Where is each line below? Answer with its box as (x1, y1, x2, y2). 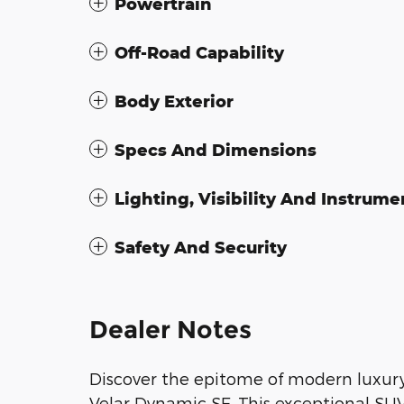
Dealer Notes (89, 314, 252, 344)
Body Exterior (115, 90, 234, 111)
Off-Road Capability (115, 41, 284, 62)
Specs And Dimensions (115, 139, 317, 160)
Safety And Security (115, 236, 287, 257)
